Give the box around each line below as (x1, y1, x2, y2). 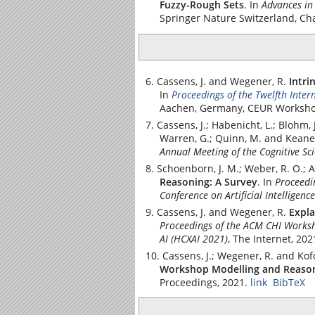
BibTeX (273, 275, 305, 289)
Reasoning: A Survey (160, 174, 257, 188)
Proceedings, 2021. (160, 275, 247, 289)
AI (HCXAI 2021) (160, 231, 228, 245)
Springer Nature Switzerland (160, 11, 295, 25)
